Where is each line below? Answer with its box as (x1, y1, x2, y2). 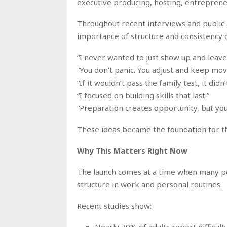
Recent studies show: (77, 200, 152, 211)
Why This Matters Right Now (77, 145, 187, 156)
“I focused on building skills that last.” (77, 90, 209, 100)
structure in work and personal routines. (77, 179, 222, 190)
